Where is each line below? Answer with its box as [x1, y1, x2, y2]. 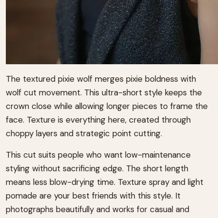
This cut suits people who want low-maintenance [6, 149, 191, 161]
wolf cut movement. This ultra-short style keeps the [6, 87, 202, 98]
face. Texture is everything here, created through [6, 114, 191, 126]
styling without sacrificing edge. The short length [6, 163, 188, 174]
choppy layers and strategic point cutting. [6, 128, 162, 139]
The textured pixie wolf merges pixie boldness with [6, 73, 196, 85]
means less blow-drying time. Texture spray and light [6, 177, 203, 188]
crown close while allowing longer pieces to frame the [6, 101, 208, 112]
